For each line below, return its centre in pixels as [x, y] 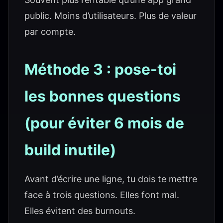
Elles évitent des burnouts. [80, 211]
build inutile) [70, 150]
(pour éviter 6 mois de [104, 123]
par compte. [50, 32]
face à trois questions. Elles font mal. [102, 195]
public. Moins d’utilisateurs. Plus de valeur [111, 16]
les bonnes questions [103, 96]
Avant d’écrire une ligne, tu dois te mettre [111, 179]
